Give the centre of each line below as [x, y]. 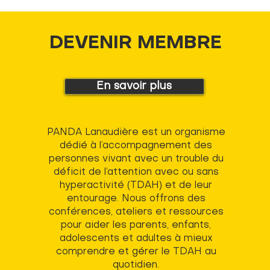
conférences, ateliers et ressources [136, 212]
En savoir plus [134, 86]
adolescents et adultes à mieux [136, 239]
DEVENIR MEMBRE [135, 44]
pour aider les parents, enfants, [136, 225]
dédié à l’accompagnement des [136, 146]
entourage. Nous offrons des [136, 199]
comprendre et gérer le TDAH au [136, 252]
